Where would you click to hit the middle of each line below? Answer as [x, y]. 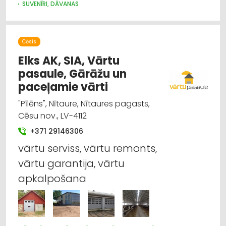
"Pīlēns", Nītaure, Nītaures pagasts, [84, 103]
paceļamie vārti [63, 87]
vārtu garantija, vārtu [71, 163]
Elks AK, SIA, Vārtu [69, 61]
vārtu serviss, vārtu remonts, [88, 148]
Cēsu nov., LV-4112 [52, 116]
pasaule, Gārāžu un [72, 74]
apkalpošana [52, 178]
